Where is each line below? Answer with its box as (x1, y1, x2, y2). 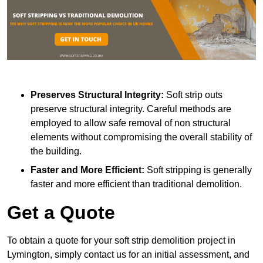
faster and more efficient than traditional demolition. (31, 178, 242, 189)
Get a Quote (7, 201, 115, 223)
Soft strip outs (166, 89, 222, 100)
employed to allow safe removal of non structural (31, 117, 231, 128)
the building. (31, 146, 82, 156)
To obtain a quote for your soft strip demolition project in (7, 235, 235, 245)
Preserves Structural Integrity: (31, 89, 166, 100)
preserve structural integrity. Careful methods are (31, 103, 231, 114)
